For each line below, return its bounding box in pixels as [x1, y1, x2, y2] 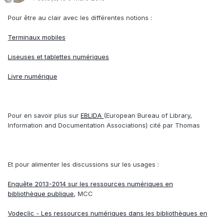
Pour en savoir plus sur [8, 111, 81, 120]
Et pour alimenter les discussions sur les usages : [8, 160, 159, 169]
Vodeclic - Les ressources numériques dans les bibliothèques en [8, 209, 207, 218]
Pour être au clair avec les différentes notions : [8, 14, 152, 22]
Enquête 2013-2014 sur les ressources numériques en [8, 180, 173, 188]
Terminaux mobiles [8, 33, 66, 42]
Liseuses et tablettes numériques [8, 53, 109, 61]
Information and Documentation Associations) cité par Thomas [8, 121, 200, 130]
